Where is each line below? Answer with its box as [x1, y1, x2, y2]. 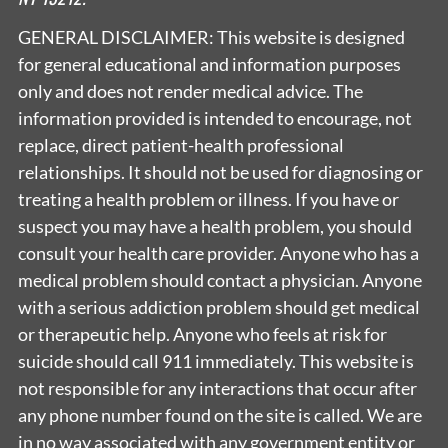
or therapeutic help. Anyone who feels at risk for [18, 323, 387, 346]
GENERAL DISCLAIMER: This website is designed [18, 26, 405, 49]
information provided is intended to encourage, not [18, 107, 412, 130]
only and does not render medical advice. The [18, 80, 363, 103]
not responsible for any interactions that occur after [18, 377, 417, 400]
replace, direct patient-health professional [18, 134, 344, 157]
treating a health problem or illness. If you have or [18, 188, 399, 211]
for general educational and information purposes [18, 53, 401, 76]
